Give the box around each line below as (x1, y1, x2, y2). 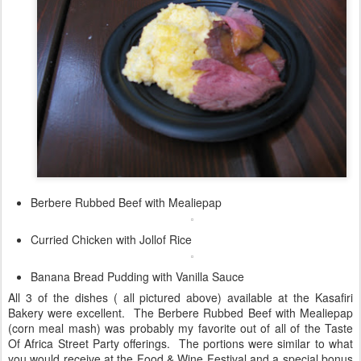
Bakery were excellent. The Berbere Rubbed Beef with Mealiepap (8, 304, 353, 321)
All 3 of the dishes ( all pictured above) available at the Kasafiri (8, 288, 353, 305)
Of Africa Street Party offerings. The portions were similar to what (8, 334, 353, 351)
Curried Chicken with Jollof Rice (31, 230, 192, 247)
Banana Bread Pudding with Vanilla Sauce (31, 268, 244, 284)
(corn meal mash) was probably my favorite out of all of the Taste (8, 319, 353, 336)
